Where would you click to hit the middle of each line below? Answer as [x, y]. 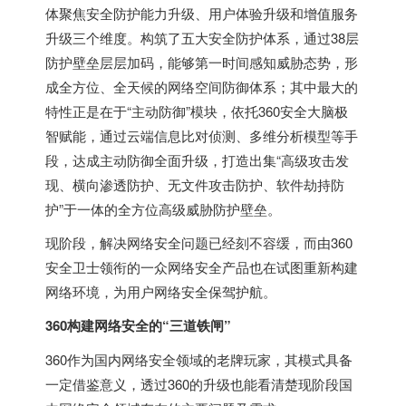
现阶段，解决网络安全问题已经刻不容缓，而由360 [199, 242]
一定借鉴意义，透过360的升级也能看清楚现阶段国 [199, 384]
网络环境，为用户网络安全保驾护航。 [161, 291]
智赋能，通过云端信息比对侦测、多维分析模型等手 [202, 135]
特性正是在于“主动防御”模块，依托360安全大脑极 [197, 111]
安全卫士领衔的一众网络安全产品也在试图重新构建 [202, 267]
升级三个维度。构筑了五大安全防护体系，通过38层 [202, 38]
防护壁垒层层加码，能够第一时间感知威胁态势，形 [202, 62]
